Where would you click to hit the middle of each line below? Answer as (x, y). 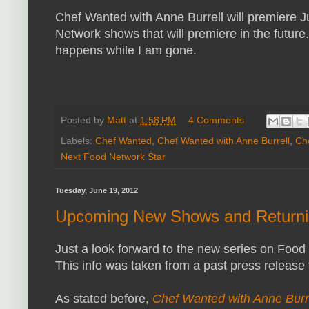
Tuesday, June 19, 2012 (97, 190)
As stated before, (104, 299)
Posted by (84, 120)
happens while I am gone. (129, 51)
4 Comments (217, 120)
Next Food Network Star (113, 156)
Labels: (78, 140)
